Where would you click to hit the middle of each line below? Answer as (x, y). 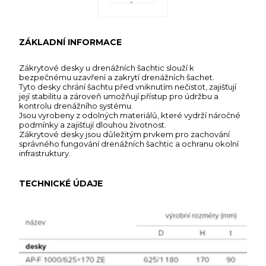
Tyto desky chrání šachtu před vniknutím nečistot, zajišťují (128, 87)
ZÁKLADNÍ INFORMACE (70, 42)
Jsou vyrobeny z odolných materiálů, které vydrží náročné (130, 115)
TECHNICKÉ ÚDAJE (61, 184)
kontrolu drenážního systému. (76, 106)
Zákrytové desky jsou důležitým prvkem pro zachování (124, 134)
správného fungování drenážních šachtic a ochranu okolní (129, 144)
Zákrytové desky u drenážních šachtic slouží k (107, 68)
